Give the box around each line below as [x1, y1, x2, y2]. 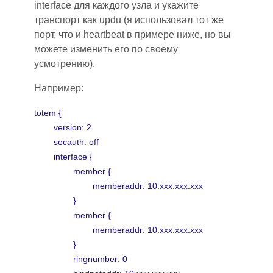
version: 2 [34, 122, 91, 132]
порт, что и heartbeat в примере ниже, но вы [34, 29, 231, 40]
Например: [34, 83, 83, 93]
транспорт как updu [34, 15, 124, 25]
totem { [34, 108, 62, 118]
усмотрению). [34, 58, 95, 69]
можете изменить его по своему [34, 44, 178, 54]
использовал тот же [132, 15, 224, 25]
